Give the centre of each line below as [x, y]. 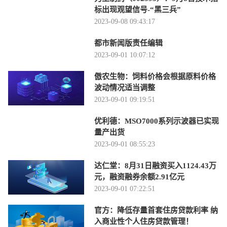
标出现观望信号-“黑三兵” [138, 10]
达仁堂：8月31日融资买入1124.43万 [155, 166]
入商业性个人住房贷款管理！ [144, 221]
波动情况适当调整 [125, 88]
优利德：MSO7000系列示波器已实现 [157, 121]
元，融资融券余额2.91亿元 [139, 177]
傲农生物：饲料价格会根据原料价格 [155, 77]
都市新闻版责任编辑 [128, 43]
